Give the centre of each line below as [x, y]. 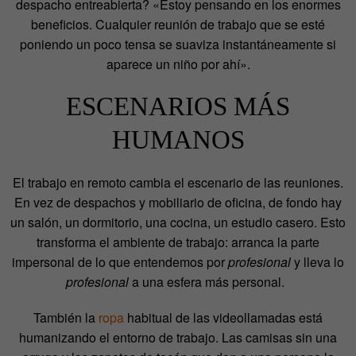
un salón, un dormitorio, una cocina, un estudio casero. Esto [178, 222]
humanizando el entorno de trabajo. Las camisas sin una [178, 337]
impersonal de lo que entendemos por [120, 261]
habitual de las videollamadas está [223, 317]
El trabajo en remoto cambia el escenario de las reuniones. [178, 182]
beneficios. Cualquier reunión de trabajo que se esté [178, 24]
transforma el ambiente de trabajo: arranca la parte [178, 242]
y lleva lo [317, 261]
